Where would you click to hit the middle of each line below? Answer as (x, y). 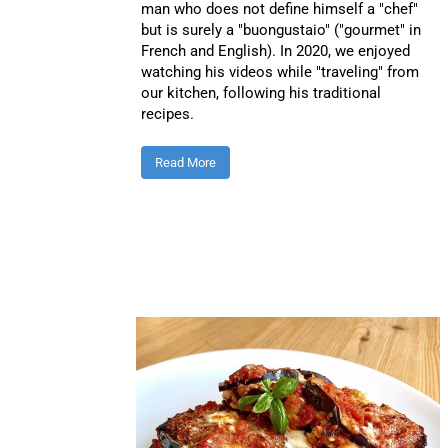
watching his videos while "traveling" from (279, 71)
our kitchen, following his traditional (260, 92)
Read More (185, 162)
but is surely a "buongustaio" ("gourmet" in (280, 29)
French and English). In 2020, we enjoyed (275, 50)
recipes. (167, 113)
